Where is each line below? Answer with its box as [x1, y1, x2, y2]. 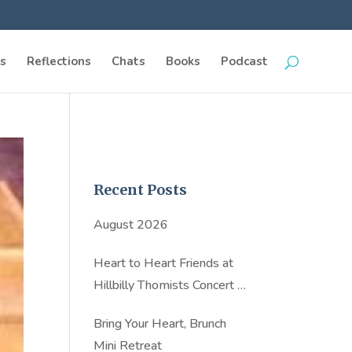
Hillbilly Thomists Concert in [93, 277, 247, 294]
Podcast [220, 53, 268, 69]
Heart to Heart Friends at [93, 255, 234, 272]
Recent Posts [93, 181, 188, 199]
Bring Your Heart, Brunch [93, 315, 227, 332]
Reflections [26, 53, 91, 69]
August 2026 [93, 216, 169, 233]
